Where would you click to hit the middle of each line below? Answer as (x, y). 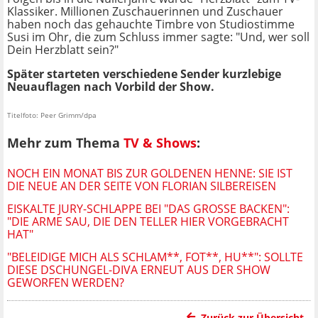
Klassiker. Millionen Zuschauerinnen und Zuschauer (145, 12)
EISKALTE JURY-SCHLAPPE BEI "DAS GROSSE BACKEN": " (148, 208)
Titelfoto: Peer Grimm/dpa (52, 115)
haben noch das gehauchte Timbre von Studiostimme (151, 24)
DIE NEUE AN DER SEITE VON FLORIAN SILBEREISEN (142, 186)
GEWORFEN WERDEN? (66, 282)
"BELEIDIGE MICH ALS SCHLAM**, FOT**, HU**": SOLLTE (155, 257)
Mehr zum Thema (65, 143)
